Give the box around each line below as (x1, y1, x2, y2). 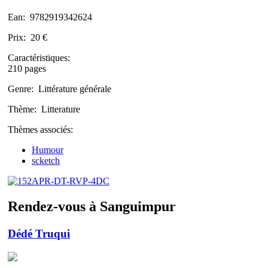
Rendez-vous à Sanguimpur (8, 198, 176, 214)
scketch (32, 155, 60, 166)
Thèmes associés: (8, 124, 75, 135)
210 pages (8, 63, 46, 74)
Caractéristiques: (8, 52, 72, 63)
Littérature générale (38, 83, 111, 94)
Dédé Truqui (8, 227, 70, 240)
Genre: (8, 83, 38, 94)
